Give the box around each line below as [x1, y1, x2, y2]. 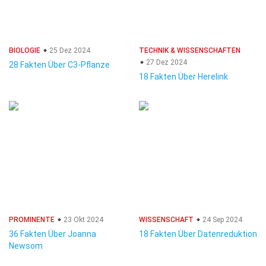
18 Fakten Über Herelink [139, 72, 228, 81]
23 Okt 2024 [62, 216, 103, 224]
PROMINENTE [9, 216, 55, 224]
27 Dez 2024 [144, 58, 187, 66]
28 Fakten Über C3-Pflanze [9, 60, 110, 69]
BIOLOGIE [9, 46, 40, 55]
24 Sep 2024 [201, 216, 242, 224]
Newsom [9, 241, 43, 251]
